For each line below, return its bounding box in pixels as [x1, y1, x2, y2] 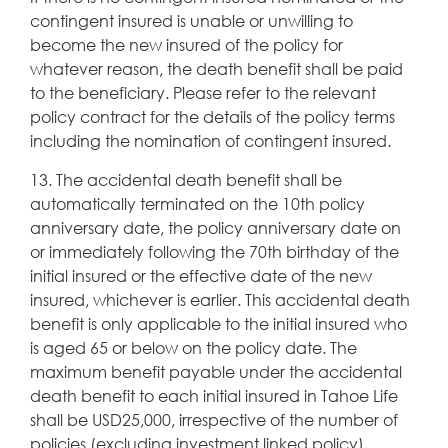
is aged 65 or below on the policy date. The [30, 336, 357, 358]
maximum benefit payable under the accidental [30, 360, 402, 382]
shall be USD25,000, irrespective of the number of [30, 408, 398, 430]
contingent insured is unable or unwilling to [30, 9, 353, 31]
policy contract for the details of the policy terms [30, 105, 395, 127]
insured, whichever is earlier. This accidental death [30, 288, 410, 310]
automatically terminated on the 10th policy [30, 192, 365, 214]
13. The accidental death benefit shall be [30, 168, 342, 190]
